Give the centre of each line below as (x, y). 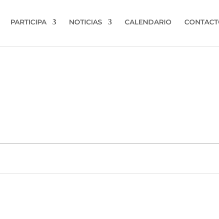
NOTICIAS (86, 22)
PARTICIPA (28, 22)
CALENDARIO (148, 22)
